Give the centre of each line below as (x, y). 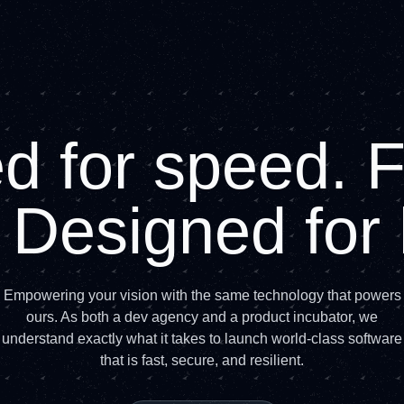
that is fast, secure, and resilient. (202, 360)
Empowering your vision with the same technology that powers (202, 295)
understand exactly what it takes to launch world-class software (202, 339)
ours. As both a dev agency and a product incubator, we (202, 317)
